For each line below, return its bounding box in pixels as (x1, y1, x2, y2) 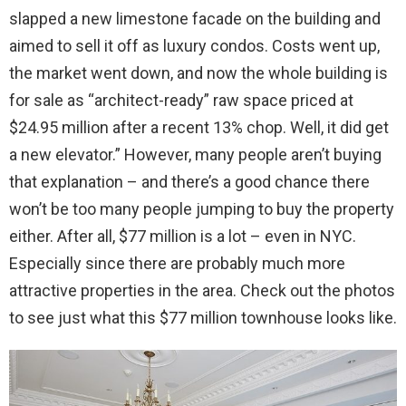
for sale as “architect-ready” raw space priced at (9, 91, 353, 111)
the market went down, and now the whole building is (9, 63, 388, 83)
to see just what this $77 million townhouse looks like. (9, 308, 397, 328)
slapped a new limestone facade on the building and (9, 9, 381, 29)
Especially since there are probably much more (9, 254, 345, 274)
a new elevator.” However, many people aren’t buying (9, 145, 382, 165)
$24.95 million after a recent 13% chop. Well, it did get (9, 118, 389, 138)
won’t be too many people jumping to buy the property (9, 199, 394, 219)
